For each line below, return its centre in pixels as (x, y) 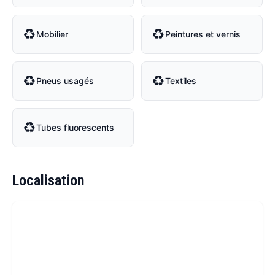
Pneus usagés (65, 81)
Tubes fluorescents (75, 128)
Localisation (48, 181)
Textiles (181, 81)
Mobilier (52, 34)
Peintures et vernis (203, 34)
